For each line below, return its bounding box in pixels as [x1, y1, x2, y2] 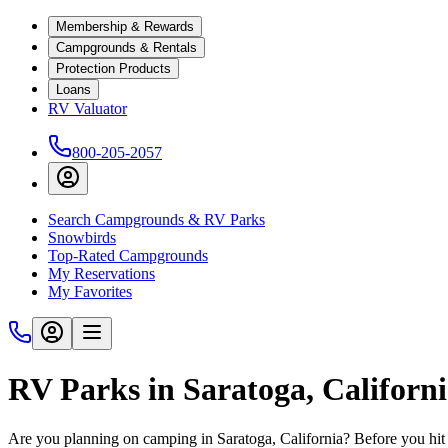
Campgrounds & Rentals [56, 40, 197, 55]
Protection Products [56, 61, 171, 76]
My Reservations [48, 265, 155, 282]
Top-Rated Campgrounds [48, 247, 208, 264]
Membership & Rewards [56, 19, 194, 34]
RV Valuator [48, 100, 127, 117]
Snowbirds [48, 229, 116, 246]
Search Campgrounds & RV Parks [48, 211, 265, 228]
